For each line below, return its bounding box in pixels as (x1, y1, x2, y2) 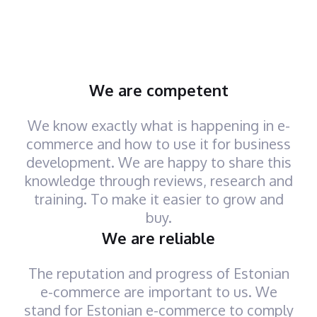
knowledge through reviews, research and (24, 171, 293, 190)
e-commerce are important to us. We (40, 282, 277, 301)
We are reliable (102, 228, 215, 248)
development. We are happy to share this (25, 153, 292, 171)
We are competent (88, 80, 229, 100)
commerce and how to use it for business (26, 134, 291, 153)
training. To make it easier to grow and (33, 190, 284, 208)
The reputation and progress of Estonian (28, 264, 289, 282)
